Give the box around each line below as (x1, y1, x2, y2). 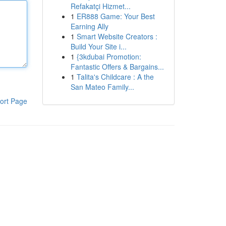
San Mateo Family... (70, 82, 134, 92)
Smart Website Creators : (76, 31, 157, 41)
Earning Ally (70, 21, 108, 31)
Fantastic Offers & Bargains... (70, 62, 164, 72)
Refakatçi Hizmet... (70, 1, 131, 11)
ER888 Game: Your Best (76, 11, 155, 21)
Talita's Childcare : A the (76, 72, 154, 82)
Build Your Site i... (70, 41, 127, 51)
